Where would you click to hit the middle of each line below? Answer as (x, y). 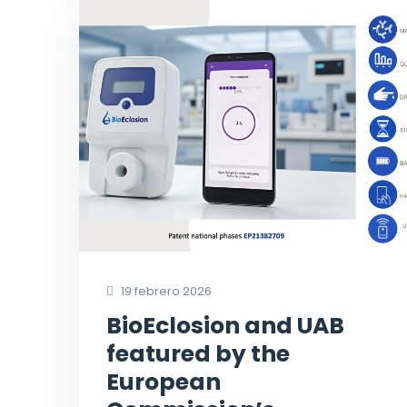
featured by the (198, 354)
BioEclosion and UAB (225, 326)
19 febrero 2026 (165, 292)
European (164, 382)
